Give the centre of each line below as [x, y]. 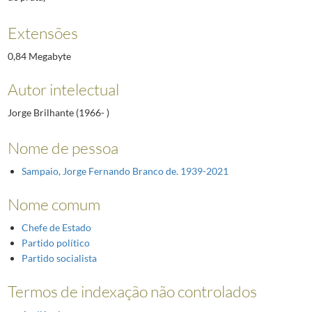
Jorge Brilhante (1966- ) [58, 112]
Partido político [55, 243]
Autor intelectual [63, 89]
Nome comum [54, 204]
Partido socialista [59, 258]
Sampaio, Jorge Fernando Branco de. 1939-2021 [125, 171]
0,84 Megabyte [39, 56]
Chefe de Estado [56, 228]
